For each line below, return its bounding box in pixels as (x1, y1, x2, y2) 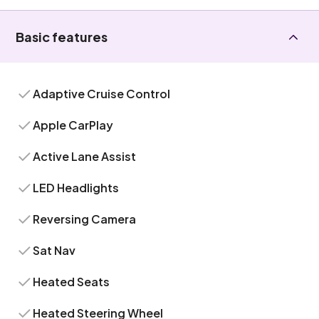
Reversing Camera (33, 211, 137, 226)
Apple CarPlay (33, 117, 114, 132)
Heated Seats (33, 274, 110, 289)
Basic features (16, 28, 108, 45)
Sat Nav (33, 243, 76, 258)
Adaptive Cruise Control (33, 86, 171, 101)
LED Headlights (33, 180, 120, 195)
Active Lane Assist (33, 149, 137, 164)
